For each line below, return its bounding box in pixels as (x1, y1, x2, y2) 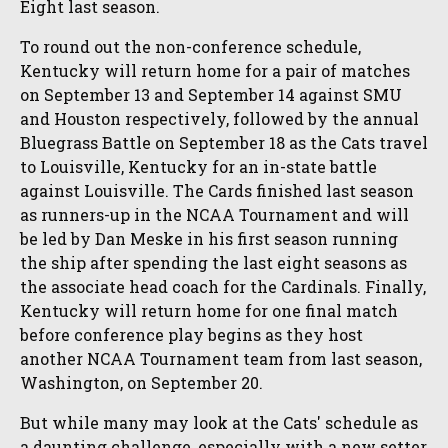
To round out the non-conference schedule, (20, 36, 361, 58)
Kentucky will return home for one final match (20, 300, 398, 322)
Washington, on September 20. (20, 372, 267, 394)
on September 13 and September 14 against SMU (20, 84, 402, 106)
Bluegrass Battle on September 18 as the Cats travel (20, 132, 428, 154)
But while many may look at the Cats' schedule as (20, 412, 418, 434)
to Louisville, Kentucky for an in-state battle (20, 156, 377, 178)
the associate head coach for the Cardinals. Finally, (20, 276, 426, 298)
